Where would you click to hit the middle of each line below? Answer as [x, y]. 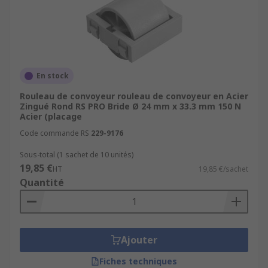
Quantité [42, 182]
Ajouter [139, 240]
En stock [53, 76]
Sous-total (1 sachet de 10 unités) [77, 155]
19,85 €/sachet [223, 169]
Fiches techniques [138, 261]
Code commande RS [54, 133]
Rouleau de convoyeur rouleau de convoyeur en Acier [134, 96]
